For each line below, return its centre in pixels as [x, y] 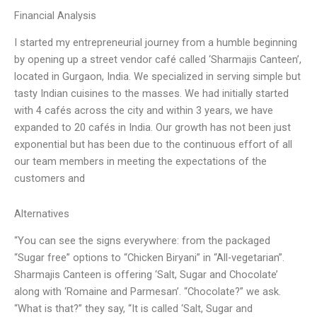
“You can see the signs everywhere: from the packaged [142, 241]
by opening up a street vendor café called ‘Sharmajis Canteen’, [158, 60]
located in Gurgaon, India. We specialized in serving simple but [157, 77]
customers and [50, 179]
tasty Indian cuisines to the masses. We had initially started [151, 94]
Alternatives [42, 213]
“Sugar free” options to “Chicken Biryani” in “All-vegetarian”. [149, 258]
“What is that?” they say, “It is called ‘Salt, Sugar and [133, 309]
